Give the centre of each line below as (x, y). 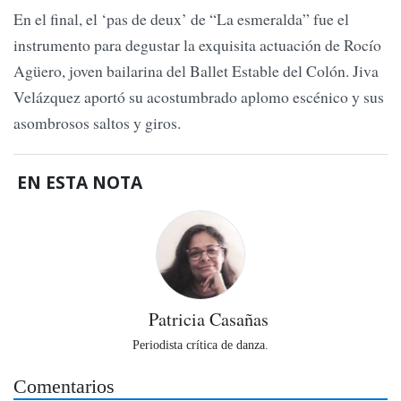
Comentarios (64, 387)
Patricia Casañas (208, 320)
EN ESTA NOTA (80, 183)
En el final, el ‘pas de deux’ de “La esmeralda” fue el (181, 18)
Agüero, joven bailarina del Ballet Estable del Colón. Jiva (196, 70)
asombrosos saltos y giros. (97, 122)
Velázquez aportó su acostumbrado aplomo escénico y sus (199, 96)
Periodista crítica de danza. (200, 345)
